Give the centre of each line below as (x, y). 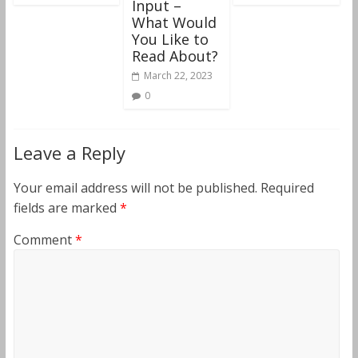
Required (287, 187)
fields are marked (66, 207)
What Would (174, 22)
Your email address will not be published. (135, 187)
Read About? (175, 56)
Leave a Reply (69, 152)
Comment (44, 239)
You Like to (170, 39)
